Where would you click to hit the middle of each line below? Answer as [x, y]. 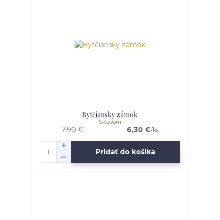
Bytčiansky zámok [110, 115]
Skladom [110, 122]
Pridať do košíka [126, 152]
